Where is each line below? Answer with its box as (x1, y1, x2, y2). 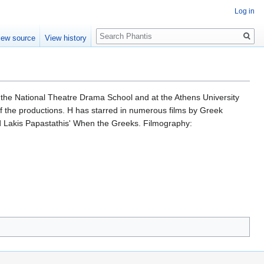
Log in (235, 7, 255, 15)
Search (95, 23, 135, 37)
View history (45, 34, 87, 43)
